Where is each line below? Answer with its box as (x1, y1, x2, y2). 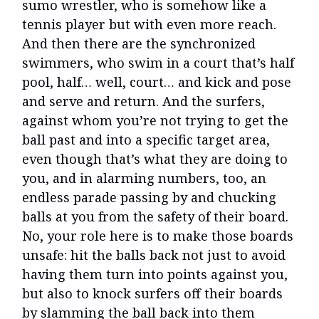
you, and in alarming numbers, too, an (22, 169, 266, 187)
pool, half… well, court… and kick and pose (22, 73, 291, 91)
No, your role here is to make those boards (22, 227, 293, 245)
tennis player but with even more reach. (22, 16, 276, 33)
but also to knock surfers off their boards (22, 285, 283, 303)
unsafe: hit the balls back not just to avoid (22, 246, 286, 264)
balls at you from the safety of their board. (22, 208, 288, 226)
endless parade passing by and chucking (22, 189, 276, 206)
